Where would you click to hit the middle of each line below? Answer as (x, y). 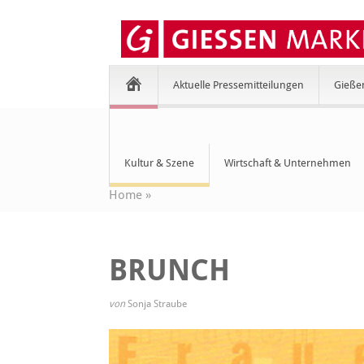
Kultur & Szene (160, 163)
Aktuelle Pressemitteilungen (239, 85)
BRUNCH (170, 270)
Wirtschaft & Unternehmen (288, 163)
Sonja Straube (158, 304)
